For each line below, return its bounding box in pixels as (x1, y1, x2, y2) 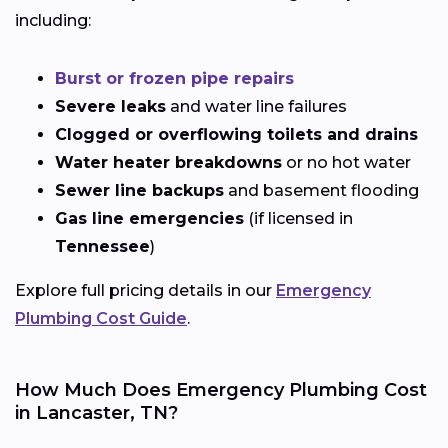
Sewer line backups (55, 180, 224, 200)
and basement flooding (224, 180, 419, 200)
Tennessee (55, 236, 150, 256)
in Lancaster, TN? (15, 401, 178, 424)
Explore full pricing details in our (15, 280, 276, 300)
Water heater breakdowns (55, 152, 282, 172)
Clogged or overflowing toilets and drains (55, 124, 418, 144)
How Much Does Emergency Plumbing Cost (15, 378, 427, 401)
